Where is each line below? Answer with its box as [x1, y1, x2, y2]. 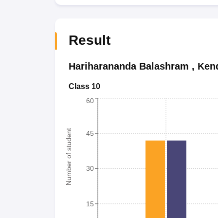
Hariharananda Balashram [68, 61, 189, 72]
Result [68, 33, 110, 48]
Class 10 [68, 82, 100, 91]
